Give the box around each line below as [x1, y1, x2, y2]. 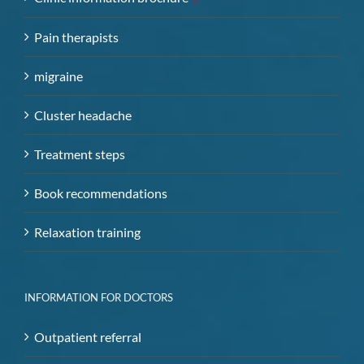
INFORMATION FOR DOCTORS [24, 291, 173, 305]
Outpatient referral [34, 329, 141, 345]
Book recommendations [34, 185, 167, 201]
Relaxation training [34, 224, 141, 240]
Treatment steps [34, 146, 125, 162]
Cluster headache [34, 107, 132, 123]
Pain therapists [34, 29, 119, 45]
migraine [34, 68, 83, 84]
